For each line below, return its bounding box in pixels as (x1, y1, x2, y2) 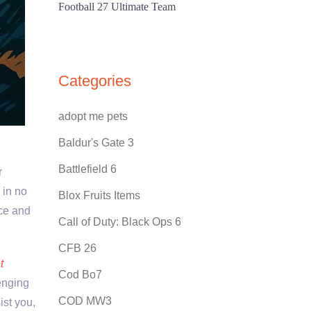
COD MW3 (58, 295, 112, 307)
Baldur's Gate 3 (58, 137, 134, 149)
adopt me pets (58, 110, 128, 122)
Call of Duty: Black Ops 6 (58, 216, 181, 228)
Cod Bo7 (58, 269, 102, 280)
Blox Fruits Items (58, 190, 140, 201)
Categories (58, 72, 131, 90)
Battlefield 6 (58, 163, 117, 175)
